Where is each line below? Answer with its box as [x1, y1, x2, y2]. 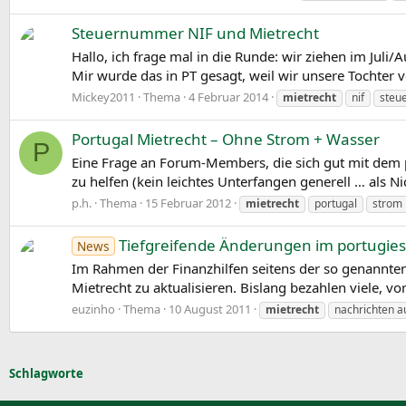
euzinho [72, 300, 115, 317]
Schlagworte [9, 365, 83, 382]
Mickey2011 [72, 88, 135, 105]
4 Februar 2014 [188, 88, 268, 105]
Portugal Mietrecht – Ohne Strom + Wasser [72, 129, 380, 150]
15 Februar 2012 [145, 194, 231, 211]
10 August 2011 [169, 300, 251, 317]
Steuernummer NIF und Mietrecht [72, 23, 319, 44]
